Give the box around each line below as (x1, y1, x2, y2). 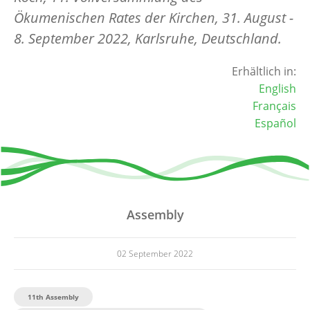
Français (253, 98, 296, 113)
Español (255, 115, 296, 131)
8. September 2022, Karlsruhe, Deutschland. (14, 28, 282, 48)
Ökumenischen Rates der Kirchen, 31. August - (14, 8, 293, 27)
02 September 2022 (117, 247, 193, 259)
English (259, 80, 296, 96)
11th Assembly (28, 291, 79, 302)
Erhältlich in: (232, 63, 296, 79)
